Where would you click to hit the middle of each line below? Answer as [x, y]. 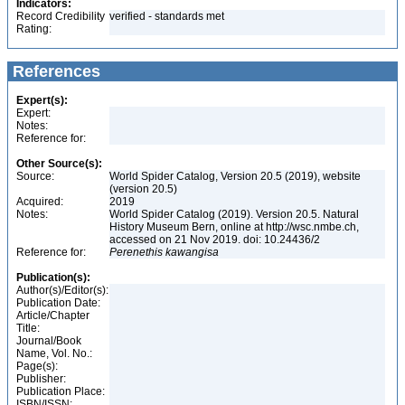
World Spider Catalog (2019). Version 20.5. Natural [234, 214]
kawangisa [192, 252]
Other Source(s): [59, 164]
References [54, 71]
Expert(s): [42, 100]
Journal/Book [49, 341]
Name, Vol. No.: [54, 353]
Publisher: [41, 379]
